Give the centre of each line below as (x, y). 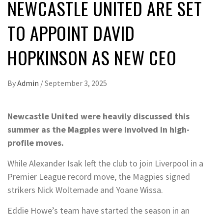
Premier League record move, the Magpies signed (99, 177)
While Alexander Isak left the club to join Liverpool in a (105, 163)
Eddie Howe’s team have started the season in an (98, 210)
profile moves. (36, 143)
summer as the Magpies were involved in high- (98, 129)
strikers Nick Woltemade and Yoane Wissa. (85, 190)
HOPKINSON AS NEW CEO (92, 57)
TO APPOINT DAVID (71, 33)
